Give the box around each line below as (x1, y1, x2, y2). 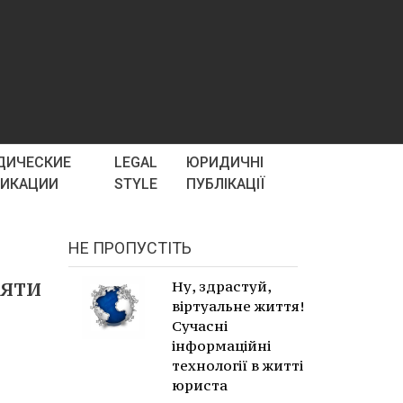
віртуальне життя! (172, 297, 304, 315)
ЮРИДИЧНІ (185, 154, 264, 171)
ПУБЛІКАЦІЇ (185, 175, 264, 193)
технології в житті (172, 356, 303, 374)
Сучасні (172, 317, 228, 335)
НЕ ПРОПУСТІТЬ (68, 238, 192, 257)
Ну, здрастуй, (172, 277, 271, 295)
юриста (172, 376, 228, 394)
